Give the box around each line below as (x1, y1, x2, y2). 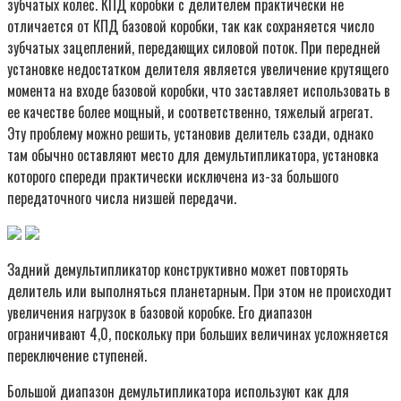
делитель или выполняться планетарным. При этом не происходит (7, 279, 392, 302)
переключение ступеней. (7, 344, 147, 366)
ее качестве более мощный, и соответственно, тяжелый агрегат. (7, 100, 372, 123)
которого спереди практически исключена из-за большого (7, 165, 338, 187)
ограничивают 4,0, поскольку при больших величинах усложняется (7, 322, 388, 345)
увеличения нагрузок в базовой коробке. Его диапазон (7, 301, 312, 323)
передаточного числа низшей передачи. (7, 186, 236, 209)
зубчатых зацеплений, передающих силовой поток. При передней (7, 36, 380, 58)
